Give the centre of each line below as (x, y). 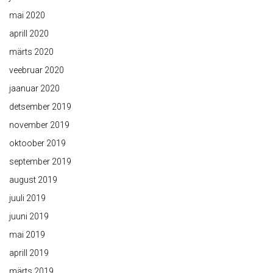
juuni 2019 (29, 217)
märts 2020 (31, 52)
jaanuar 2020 (34, 89)
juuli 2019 (27, 198)
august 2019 (33, 180)
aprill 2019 (29, 253)
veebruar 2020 (37, 70)
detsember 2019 (40, 107)
